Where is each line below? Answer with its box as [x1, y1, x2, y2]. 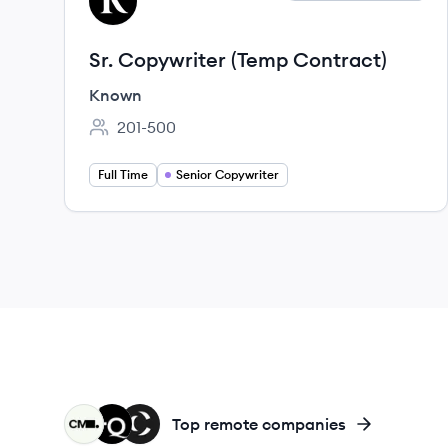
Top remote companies [172, 414, 346, 434]
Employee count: [88, 127, 213, 148]
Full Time [98, 167, 148, 182]
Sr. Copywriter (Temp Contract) [89, 47, 387, 72]
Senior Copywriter [176, 167, 279, 182]
